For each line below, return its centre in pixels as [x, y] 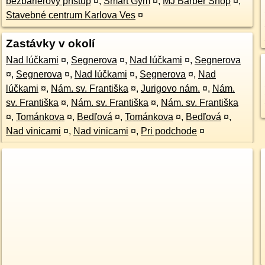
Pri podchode [169, 131]
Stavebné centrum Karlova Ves [70, 15]
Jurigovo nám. [170, 88]
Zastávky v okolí [50, 43]
